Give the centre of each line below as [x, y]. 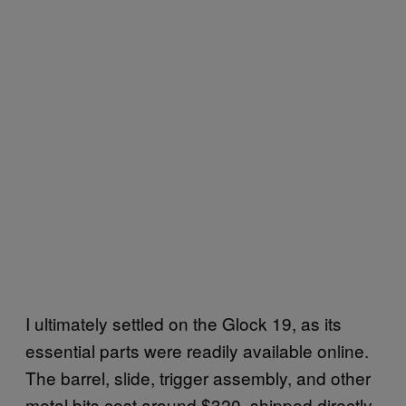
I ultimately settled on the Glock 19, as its [184, 323]
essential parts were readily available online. [197, 350]
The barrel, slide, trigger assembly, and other [198, 377]
